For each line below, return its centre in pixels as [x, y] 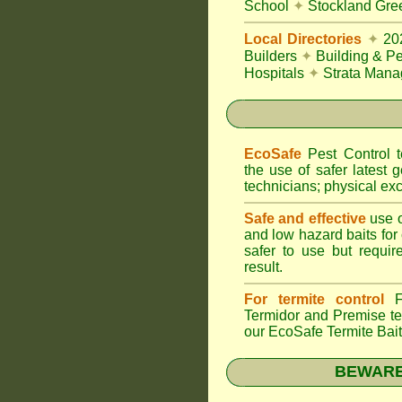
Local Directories [303, 39]
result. [263, 267]
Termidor [272, 315]
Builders [271, 56]
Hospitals [274, 73]
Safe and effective [307, 218]
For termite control [315, 299]
